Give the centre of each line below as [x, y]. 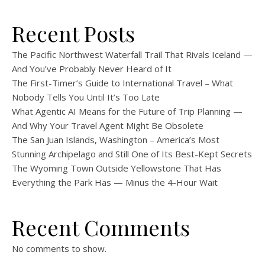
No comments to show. [59, 248]
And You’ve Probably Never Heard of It [92, 69]
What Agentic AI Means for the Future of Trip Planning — [127, 111]
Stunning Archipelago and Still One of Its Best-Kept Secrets [132, 154]
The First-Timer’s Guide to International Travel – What [122, 83]
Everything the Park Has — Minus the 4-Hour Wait [115, 182]
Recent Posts [73, 33]
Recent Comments [101, 227]
